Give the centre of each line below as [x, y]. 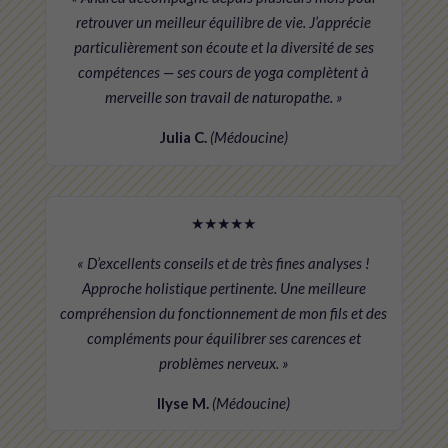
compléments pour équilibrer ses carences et [223, 337]
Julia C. [183, 137]
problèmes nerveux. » [223, 362]
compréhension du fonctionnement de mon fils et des [224, 312]
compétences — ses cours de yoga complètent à [224, 72]
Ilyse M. [183, 402]
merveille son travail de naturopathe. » [223, 97]
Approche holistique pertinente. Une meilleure [223, 287]
